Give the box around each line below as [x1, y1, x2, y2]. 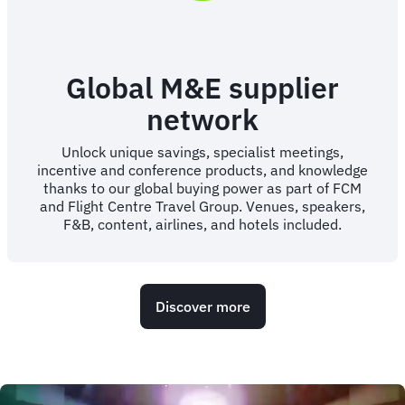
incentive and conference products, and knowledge [37, 160, 368, 179]
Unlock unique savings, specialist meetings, [61, 142, 344, 161]
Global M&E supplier [66, 68, 339, 107]
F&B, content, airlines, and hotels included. [63, 214, 342, 233]
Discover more [155, 297, 250, 316]
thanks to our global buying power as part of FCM [43, 178, 362, 197]
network [146, 99, 259, 138]
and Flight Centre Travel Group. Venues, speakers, [40, 196, 365, 215]
